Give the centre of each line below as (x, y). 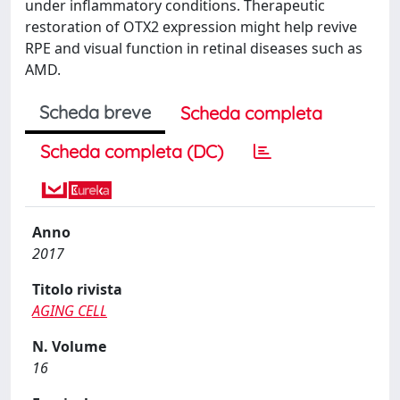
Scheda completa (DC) (132, 151)
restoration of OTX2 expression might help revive (191, 27)
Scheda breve (95, 112)
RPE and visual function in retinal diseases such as (194, 48)
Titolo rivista (77, 289)
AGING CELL (70, 311)
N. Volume (69, 346)
